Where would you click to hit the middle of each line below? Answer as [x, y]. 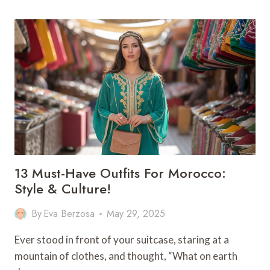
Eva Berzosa [69, 214]
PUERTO [83, 48]
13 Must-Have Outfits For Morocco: [120, 173]
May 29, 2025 [136, 214]
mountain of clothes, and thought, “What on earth [126, 256]
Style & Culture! [63, 189]
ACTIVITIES [90, 22]
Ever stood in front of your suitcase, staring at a [122, 240]
